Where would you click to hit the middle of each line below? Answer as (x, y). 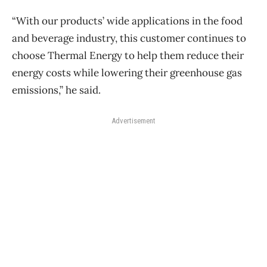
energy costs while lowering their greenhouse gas (127, 72)
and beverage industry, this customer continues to (129, 38)
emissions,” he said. (56, 90)
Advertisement (133, 120)
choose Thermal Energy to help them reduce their (128, 55)
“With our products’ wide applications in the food (127, 21)
